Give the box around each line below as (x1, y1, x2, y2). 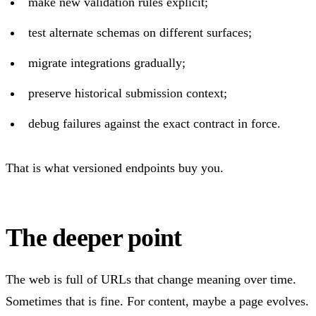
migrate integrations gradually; (28, 55, 186, 70)
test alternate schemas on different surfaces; (28, 25, 252, 39)
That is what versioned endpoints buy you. (6, 160, 224, 175)
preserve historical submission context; (28, 85, 227, 100)
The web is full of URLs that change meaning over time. (6, 272, 296, 286)
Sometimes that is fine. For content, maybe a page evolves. (6, 293, 309, 308)
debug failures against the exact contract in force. (28, 116, 281, 130)
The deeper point (6, 223, 182, 252)
